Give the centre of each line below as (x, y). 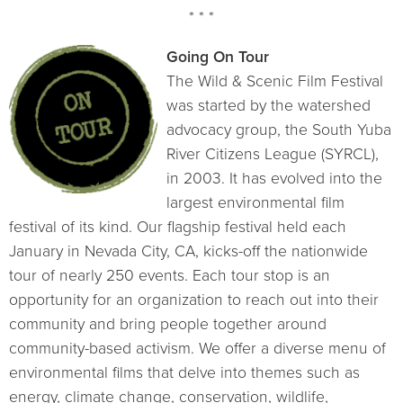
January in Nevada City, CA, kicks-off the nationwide (188, 252)
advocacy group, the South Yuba (279, 130)
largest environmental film (255, 203)
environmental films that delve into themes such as (184, 373)
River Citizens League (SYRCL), (273, 155)
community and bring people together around (168, 325)
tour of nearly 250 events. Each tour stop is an (170, 276)
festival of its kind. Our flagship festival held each (178, 228)
